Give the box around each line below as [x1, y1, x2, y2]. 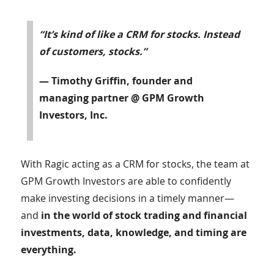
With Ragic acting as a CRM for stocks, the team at [20, 157, 250, 171]
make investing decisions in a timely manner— [20, 191, 234, 205]
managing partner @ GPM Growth [39, 91, 204, 105]
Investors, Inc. [39, 108, 108, 122]
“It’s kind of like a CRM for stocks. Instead [39, 28, 240, 41]
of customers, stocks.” [39, 45, 147, 58]
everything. [20, 243, 76, 256]
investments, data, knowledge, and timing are [20, 226, 246, 239]
